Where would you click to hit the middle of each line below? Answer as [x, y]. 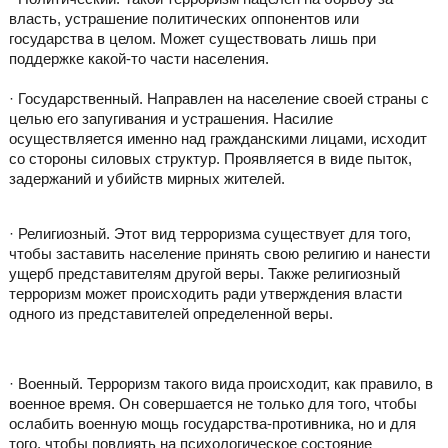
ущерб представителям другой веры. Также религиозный [204, 273]
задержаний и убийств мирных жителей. [146, 178]
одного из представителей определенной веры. [170, 313]
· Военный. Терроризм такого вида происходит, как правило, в [220, 383]
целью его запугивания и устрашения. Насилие [170, 118]
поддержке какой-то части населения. [138, 58]
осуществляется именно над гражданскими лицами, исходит [217, 138]
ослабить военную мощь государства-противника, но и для [212, 423]
